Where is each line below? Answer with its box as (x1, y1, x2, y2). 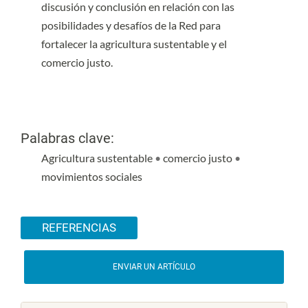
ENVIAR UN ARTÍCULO (113, 261, 195, 272)
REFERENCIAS (42, 221, 116, 234)
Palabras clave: (21, 129, 114, 146)
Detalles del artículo (20, 201, 142, 218)
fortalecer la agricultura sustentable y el (41, 36, 227, 50)
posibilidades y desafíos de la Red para (41, 18, 221, 32)
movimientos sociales (41, 170, 142, 184)
